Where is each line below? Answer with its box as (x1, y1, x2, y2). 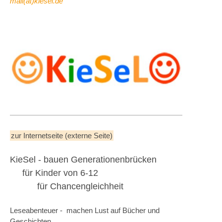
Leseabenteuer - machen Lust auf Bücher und (10, 206, 160, 215)
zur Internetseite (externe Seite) (11, 131, 112, 140)
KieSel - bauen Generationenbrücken (10, 154, 157, 165)
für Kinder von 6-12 (10, 167, 98, 178)
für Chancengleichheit (10, 181, 123, 191)
